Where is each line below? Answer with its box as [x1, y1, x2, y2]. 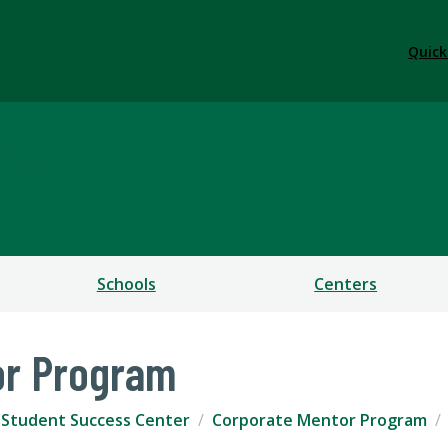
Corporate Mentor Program [212, 409, 427, 432]
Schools [96, 273, 156, 296]
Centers [314, 273, 378, 296]
